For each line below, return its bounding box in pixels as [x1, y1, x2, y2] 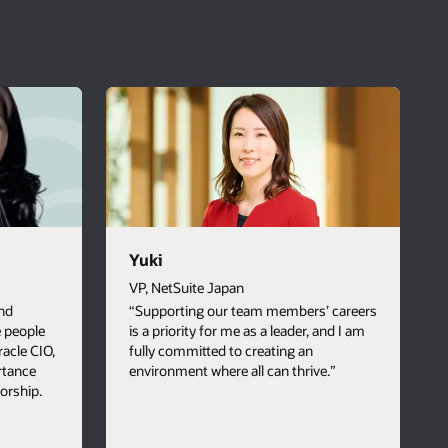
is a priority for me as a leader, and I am [128, 321, 365, 341]
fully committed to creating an [128, 341, 313, 361]
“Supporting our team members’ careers [128, 301, 377, 321]
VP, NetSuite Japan [128, 278, 244, 298]
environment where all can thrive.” [128, 361, 336, 381]
